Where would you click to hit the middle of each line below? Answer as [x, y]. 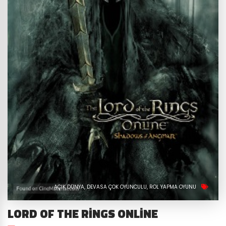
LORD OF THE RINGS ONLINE [83, 213]
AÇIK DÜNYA [69, 187]
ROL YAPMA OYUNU [173, 187]
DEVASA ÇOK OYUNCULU [117, 187]
